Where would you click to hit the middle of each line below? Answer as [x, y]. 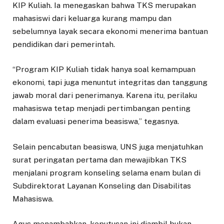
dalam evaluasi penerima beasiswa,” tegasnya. [96, 121]
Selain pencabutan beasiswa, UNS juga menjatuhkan [108, 146]
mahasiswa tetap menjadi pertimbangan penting [101, 108]
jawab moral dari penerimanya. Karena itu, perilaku [105, 95]
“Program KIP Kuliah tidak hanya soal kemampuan [104, 69]
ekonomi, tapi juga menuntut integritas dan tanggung [110, 82]
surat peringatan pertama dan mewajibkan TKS [99, 159]
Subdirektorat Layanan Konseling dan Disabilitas [102, 185]
